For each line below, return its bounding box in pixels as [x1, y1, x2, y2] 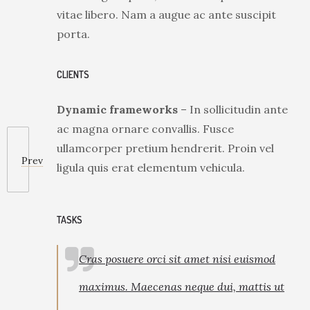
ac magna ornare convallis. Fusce [57, 122, 234, 136]
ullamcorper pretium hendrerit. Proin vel [57, 141, 274, 155]
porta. [57, 27, 90, 41]
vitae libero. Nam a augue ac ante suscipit [57, 8, 276, 21]
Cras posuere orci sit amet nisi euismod [79, 252, 275, 266]
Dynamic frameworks [57, 102, 178, 116]
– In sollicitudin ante [178, 102, 288, 116]
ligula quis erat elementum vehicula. [57, 161, 245, 174]
